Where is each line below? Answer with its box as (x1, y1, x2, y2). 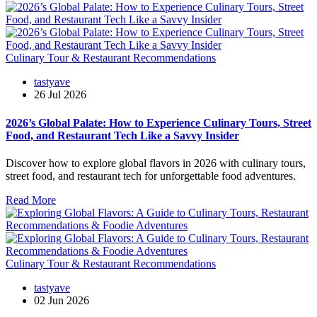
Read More (6, 193, 56, 206)
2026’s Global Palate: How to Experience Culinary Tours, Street (6, 116, 311, 129)
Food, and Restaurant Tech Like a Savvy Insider (6, 129, 239, 142)
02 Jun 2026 (34, 294, 89, 306)
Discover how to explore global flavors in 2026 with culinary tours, (6, 156, 306, 169)
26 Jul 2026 (34, 88, 86, 101)
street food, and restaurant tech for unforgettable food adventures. (6, 169, 296, 182)
